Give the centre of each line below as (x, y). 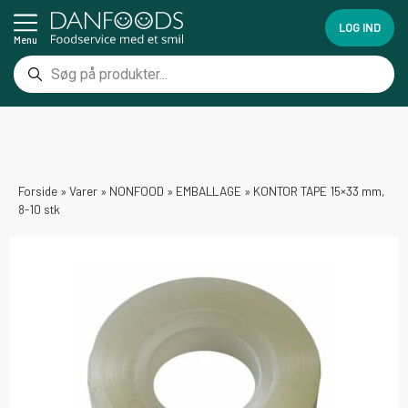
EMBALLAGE (209, 191)
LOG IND (359, 27)
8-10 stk (39, 209)
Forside (38, 191)
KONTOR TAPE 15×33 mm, (319, 191)
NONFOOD (137, 191)
